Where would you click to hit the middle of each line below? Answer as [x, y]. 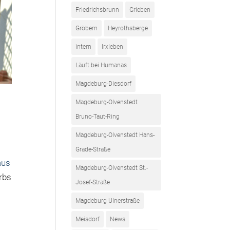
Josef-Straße [93, 182]
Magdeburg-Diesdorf [104, 84]
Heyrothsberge [128, 28]
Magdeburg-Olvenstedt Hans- [115, 135]
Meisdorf [88, 219]
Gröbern [87, 28]
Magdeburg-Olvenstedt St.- [112, 168]
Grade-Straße [93, 149]
